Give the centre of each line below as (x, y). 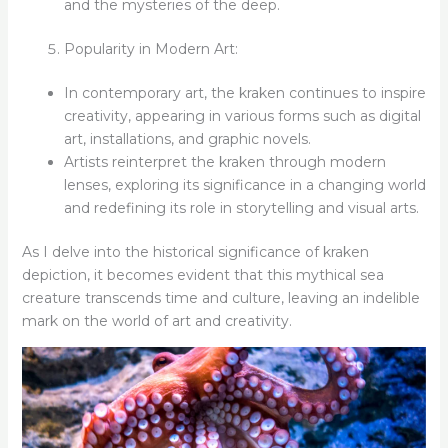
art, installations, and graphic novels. (187, 139)
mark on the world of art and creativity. (156, 321)
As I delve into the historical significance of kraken (195, 252)
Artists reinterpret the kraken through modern (224, 162)
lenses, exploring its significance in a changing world (244, 185)
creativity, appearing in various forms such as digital (242, 116)
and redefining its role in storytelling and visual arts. (241, 208)
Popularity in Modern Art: (150, 49)
